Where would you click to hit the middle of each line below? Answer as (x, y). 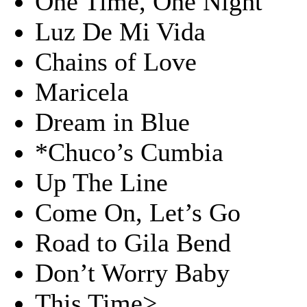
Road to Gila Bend (133, 243)
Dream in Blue (112, 122)
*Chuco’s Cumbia (129, 152)
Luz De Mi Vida (120, 32)
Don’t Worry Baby (132, 273)
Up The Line (101, 182)
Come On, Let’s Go (138, 212)
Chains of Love (116, 62)
